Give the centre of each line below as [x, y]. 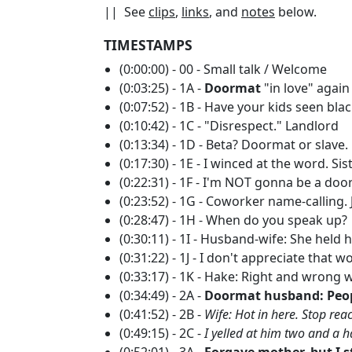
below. [297, 12]
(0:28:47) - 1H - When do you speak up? [235, 220]
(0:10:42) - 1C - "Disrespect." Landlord [231, 125]
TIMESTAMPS [148, 45]
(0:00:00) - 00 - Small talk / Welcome [225, 69]
